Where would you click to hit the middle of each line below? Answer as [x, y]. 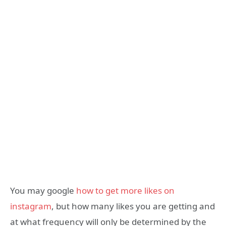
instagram [31, 206]
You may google [43, 191]
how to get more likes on [125, 191]
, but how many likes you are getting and [133, 206]
